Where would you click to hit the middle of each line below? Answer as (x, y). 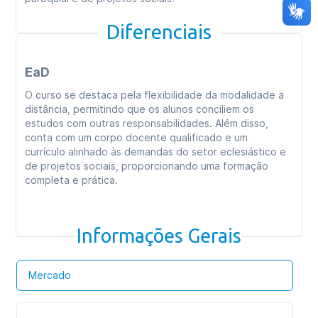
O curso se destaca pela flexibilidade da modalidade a (155, 95)
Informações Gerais (159, 236)
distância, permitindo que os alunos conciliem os (140, 109)
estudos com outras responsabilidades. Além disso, (147, 123)
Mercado (50, 275)
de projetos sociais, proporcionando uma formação (147, 166)
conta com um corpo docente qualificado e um (137, 137)
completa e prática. (72, 180)
